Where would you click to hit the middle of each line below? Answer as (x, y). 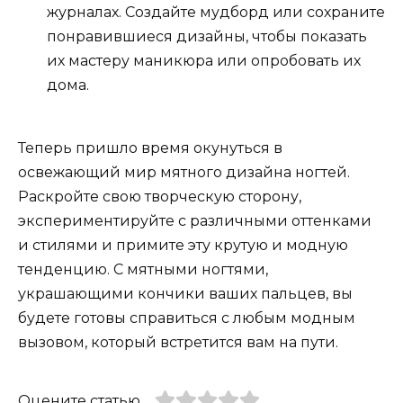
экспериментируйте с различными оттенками (195, 220)
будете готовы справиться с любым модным (187, 318)
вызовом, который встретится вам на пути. (178, 342)
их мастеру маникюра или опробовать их (204, 60)
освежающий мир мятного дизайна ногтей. (184, 172)
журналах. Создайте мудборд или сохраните (216, 12)
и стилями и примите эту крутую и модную (183, 245)
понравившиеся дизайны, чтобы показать (207, 36)
